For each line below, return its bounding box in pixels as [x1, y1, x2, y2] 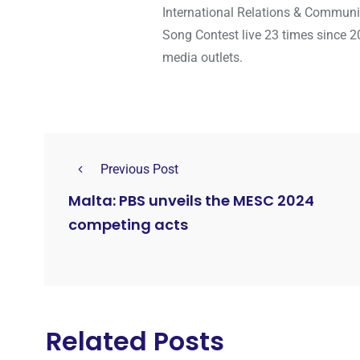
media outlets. [162, 49, 243, 65]
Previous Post [100, 161, 178, 177]
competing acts [68, 215, 188, 235]
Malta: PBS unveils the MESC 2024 [68, 190, 314, 211]
